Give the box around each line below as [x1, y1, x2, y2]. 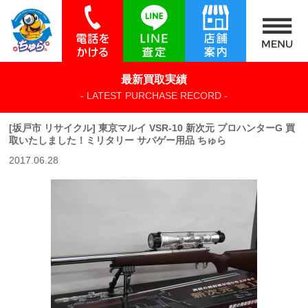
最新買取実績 [121, 74, 187, 86]
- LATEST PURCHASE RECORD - [80, 90, 228, 102]
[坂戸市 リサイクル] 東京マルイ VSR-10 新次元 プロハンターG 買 [9, 122, 296, 134]
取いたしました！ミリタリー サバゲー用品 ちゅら [9, 135, 227, 146]
